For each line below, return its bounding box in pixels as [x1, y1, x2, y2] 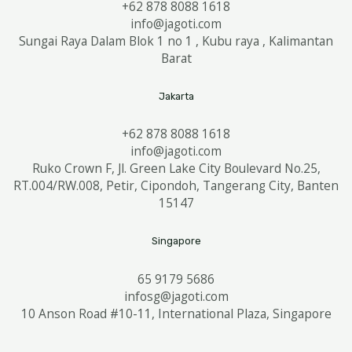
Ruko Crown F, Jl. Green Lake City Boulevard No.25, [31, 159, 321, 178]
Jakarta [158, 90, 194, 102]
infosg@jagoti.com [123, 287, 229, 305]
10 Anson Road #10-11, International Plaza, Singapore [20, 304, 332, 322]
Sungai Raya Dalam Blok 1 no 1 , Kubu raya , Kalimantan [19, 31, 333, 49]
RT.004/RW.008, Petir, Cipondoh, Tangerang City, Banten [13, 177, 339, 195]
